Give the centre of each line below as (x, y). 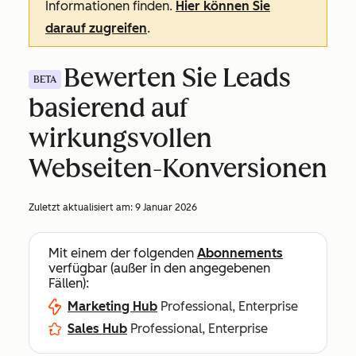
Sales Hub (97, 329)
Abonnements (240, 253)
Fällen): (69, 283)
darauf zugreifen (96, 28)
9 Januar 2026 (166, 207)
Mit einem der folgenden (123, 253)
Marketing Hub (112, 306)
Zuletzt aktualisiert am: (82, 207)
